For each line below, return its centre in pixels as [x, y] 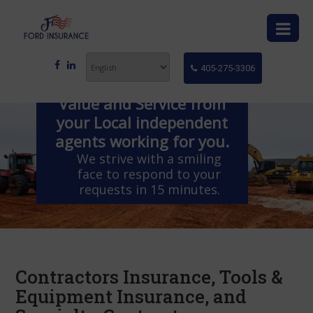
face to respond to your [150, 174]
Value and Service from [143, 103]
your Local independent [143, 122]
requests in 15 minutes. [149, 189]
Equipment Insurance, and [131, 296]
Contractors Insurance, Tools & [150, 276]
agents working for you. [143, 141]
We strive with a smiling [150, 158]
